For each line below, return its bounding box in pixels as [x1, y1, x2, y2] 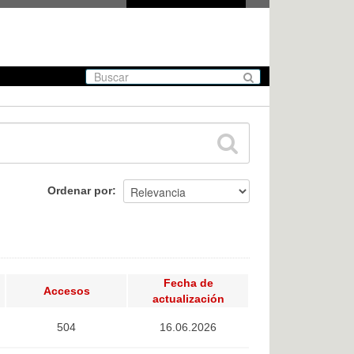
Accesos [43, 284, 90, 298]
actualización [152, 292, 224, 306]
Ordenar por [47, 184, 112, 198]
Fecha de [163, 277, 213, 290]
